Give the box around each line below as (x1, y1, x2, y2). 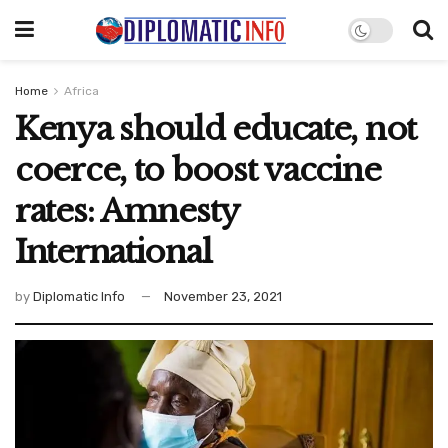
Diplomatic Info (33, 288, 125, 304)
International (15, 232, 212, 272)
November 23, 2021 (164, 288, 282, 304)
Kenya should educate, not (15, 109, 416, 149)
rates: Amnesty (15, 191, 240, 231)
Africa (64, 84, 99, 98)
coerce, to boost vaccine (15, 150, 381, 190)
